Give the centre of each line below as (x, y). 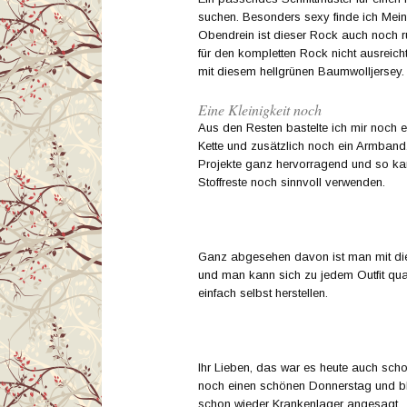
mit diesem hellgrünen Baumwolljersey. (301, 71)
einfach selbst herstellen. (263, 293)
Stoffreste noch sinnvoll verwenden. (292, 182)
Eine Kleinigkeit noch (260, 109)
